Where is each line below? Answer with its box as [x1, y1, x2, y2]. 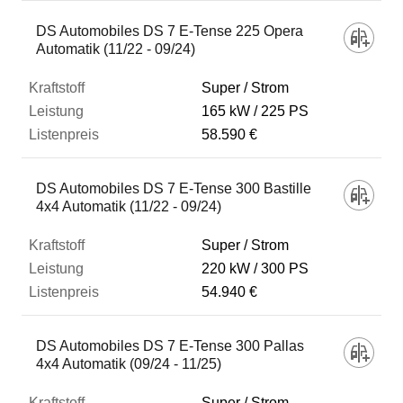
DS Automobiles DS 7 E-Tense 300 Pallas [36, 338, 304, 354]
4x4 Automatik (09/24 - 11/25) [36, 356, 221, 372]
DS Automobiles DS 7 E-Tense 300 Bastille [36, 181, 311, 196]
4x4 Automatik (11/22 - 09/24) [36, 199, 221, 214]
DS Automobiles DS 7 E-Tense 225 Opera [36, 23, 303, 39]
